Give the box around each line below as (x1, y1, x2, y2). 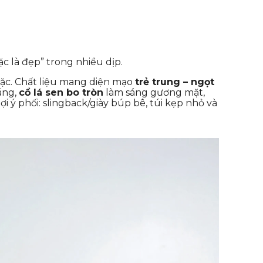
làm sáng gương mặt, (103, 86, 205, 98)
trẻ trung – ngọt (135, 76, 214, 87)
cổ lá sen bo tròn (19, 86, 103, 98)
